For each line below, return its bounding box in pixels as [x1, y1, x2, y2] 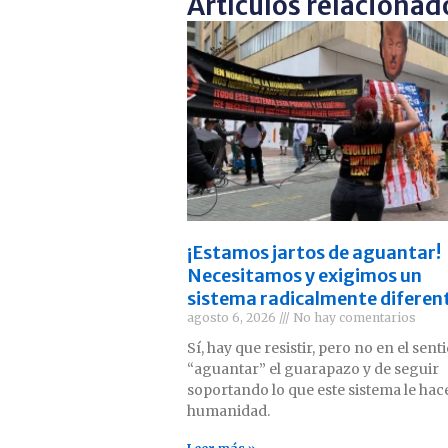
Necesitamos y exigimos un [187, 263, 422, 287]
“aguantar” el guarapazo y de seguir [187, 359, 439, 378]
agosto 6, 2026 [187, 309, 279, 325]
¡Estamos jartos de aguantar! [187, 240, 441, 264]
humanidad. [187, 401, 270, 420]
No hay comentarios [290, 309, 416, 325]
